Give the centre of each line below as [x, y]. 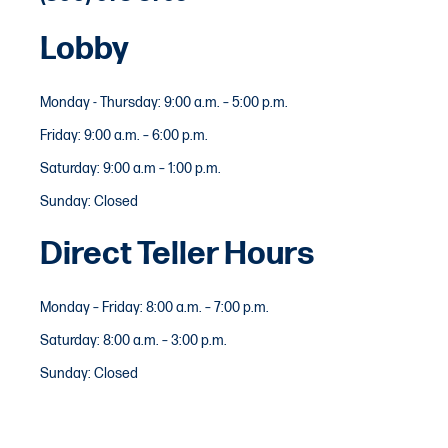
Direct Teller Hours [177, 255]
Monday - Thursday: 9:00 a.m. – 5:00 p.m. [164, 103]
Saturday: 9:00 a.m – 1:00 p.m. [130, 169]
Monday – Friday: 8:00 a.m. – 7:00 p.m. [154, 308]
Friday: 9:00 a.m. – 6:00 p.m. [124, 136]
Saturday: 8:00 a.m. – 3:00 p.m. [133, 341]
